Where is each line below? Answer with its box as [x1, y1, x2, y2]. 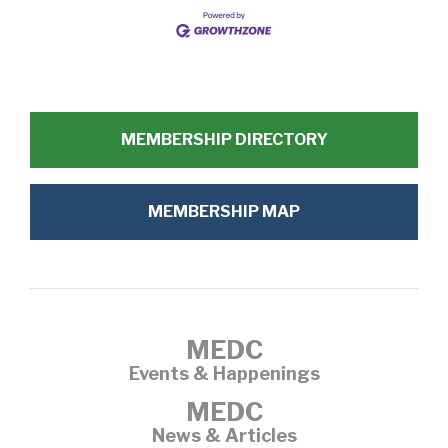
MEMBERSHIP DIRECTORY [120, 129, 328, 149]
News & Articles [151, 424, 297, 446]
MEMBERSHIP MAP [148, 201, 300, 221]
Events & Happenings [128, 362, 320, 384]
